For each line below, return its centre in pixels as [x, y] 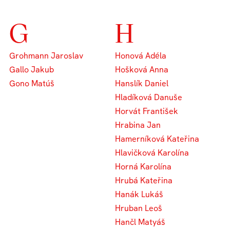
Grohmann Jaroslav [46, 55]
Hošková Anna [142, 69]
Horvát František [147, 111]
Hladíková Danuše [149, 97]
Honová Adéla [141, 55]
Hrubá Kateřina [144, 180]
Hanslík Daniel [142, 83]
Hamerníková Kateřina [157, 139]
